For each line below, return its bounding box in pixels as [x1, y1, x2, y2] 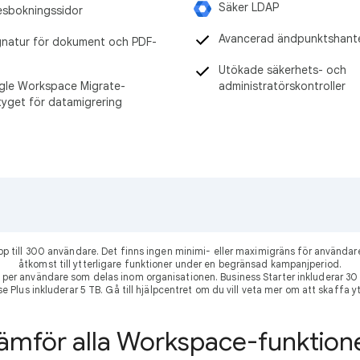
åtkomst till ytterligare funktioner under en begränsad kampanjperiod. [18, 257, 342, 270]
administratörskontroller [219, 78, 346, 93]
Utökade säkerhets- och [219, 62, 346, 77]
